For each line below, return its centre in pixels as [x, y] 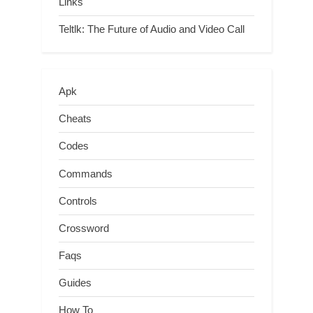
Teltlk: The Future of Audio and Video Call [152, 29]
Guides [75, 283]
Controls [78, 201]
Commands [86, 173]
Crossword [84, 228]
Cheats [75, 119]
